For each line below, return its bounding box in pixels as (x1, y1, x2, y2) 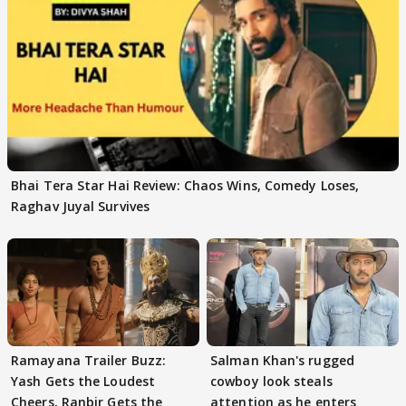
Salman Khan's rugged (210, 352, 354, 370)
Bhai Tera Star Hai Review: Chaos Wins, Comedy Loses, (11, 177, 360, 194)
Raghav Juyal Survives (11, 198, 150, 215)
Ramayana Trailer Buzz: (11, 352, 167, 370)
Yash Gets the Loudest (11, 372, 156, 391)
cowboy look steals (210, 372, 333, 391)
